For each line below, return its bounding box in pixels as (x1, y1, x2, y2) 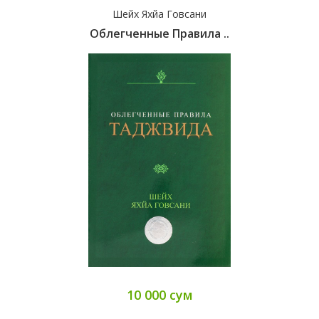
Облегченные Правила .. (90, 26, 229, 42)
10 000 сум (126, 286, 193, 304)
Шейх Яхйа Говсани (113, 7, 206, 21)
